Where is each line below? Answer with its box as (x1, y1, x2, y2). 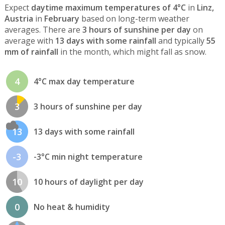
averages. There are (4, 24, 82, 36)
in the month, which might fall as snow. (58, 46, 206, 58)
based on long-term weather (79, 13, 189, 25)
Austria (4, 13, 33, 25)
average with (4, 35, 55, 47)
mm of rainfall (4, 46, 58, 58)
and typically (156, 35, 206, 47)
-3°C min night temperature (33, 151, 143, 162)
